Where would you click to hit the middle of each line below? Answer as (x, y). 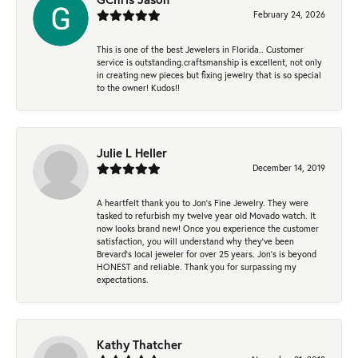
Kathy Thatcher (139, 345)
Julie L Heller (132, 153)
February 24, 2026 (289, 14)
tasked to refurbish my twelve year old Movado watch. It (206, 216)
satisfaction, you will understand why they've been (195, 241)
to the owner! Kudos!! (138, 88)
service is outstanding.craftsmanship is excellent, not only (209, 62)
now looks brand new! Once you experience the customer (208, 229)
